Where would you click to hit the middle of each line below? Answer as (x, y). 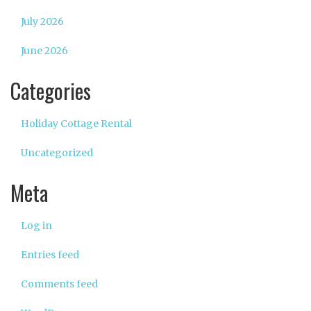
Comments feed (59, 284)
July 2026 (42, 22)
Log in (36, 226)
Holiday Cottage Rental (76, 124)
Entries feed (50, 255)
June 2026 (44, 51)
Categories (51, 91)
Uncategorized (57, 153)
